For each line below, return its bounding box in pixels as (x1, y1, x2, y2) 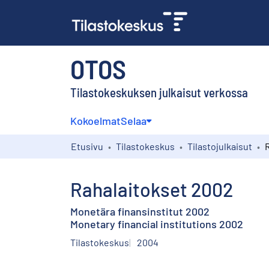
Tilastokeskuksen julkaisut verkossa (70, 84, 248, 100)
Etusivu (71, 140, 103, 152)
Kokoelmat (70, 113, 121, 127)
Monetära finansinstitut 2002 (70, 204, 210, 218)
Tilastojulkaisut (187, 140, 252, 152)
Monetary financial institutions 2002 (70, 217, 243, 231)
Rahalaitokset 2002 (70, 177, 233, 201)
